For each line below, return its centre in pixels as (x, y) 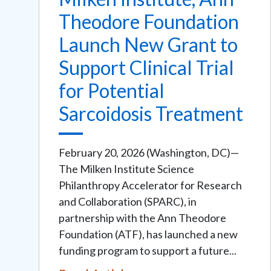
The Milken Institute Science (126, 168)
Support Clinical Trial (146, 67)
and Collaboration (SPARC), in (128, 201)
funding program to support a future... (148, 250)
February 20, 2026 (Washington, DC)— (149, 152)
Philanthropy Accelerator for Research (150, 185)
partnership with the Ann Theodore (142, 217)
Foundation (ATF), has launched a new (148, 234)
